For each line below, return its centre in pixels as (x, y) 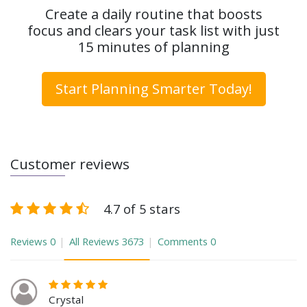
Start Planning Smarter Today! (153, 89)
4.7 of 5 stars (142, 209)
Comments (183, 242)
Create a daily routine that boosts (153, 14)
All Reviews (94, 242)
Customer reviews (70, 164)
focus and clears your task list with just (153, 31)
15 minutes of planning (153, 47)
